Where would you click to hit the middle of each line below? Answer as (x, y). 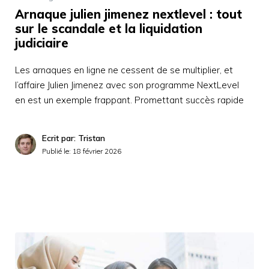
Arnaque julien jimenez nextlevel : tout (128, 14)
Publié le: (57, 151)
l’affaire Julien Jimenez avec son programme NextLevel (127, 85)
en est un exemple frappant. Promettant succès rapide (129, 100)
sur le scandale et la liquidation (109, 29)
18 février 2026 (97, 151)
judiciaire (42, 43)
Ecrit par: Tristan (74, 138)
